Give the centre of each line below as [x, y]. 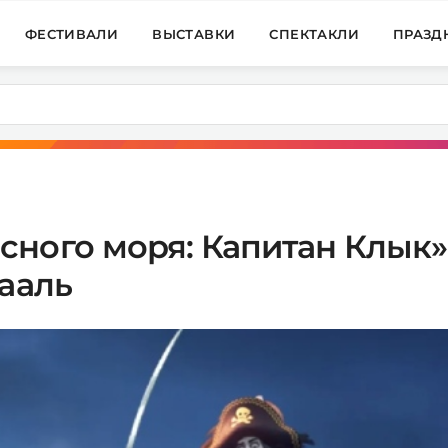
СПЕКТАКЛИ [314, 33]
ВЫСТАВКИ [194, 33]
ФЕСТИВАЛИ [71, 33]
